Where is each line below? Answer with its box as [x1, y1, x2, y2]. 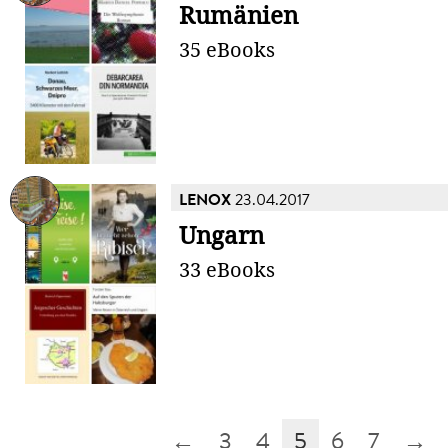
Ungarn [179, 221, 264, 251]
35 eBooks [179, 37, 275, 63]
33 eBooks [179, 257, 275, 283]
